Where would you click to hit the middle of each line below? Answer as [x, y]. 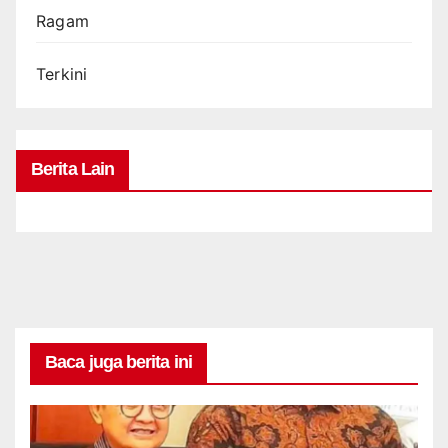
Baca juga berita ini [118, 361]
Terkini [62, 73]
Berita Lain [73, 168]
